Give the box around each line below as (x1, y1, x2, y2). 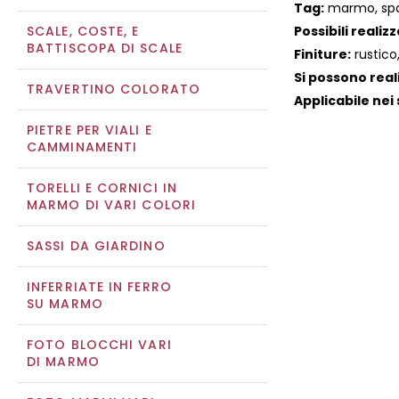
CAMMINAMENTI (27, 138, 138, 156)
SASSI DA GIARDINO (27, 237, 166, 255)
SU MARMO (27, 295, 103, 313)
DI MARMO (27, 353, 100, 370)
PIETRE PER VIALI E (27, 121, 152, 139)
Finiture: (294, 45, 351, 64)
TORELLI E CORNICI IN (27, 179, 177, 197)
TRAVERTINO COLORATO (27, 80, 200, 98)
